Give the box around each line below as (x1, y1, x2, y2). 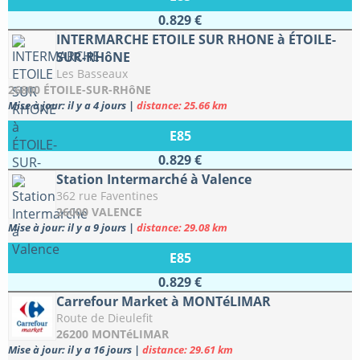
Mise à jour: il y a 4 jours (8, 98, 129, 112)
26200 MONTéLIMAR (56, 326, 169, 342)
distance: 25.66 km (137, 98, 227, 112)
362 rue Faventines (56, 188, 158, 203)
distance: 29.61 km (142, 342, 233, 357)
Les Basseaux (56, 66, 128, 81)
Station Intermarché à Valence (56, 170, 252, 188)
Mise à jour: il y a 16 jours (8, 342, 134, 357)
